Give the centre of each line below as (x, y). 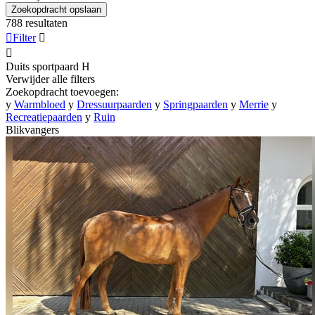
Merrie (254, 104)
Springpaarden (195, 104)
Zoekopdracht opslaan (56, 9)
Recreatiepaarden (44, 117)
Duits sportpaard (42, 66)
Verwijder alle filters (50, 79)
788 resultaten (37, 22)
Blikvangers (32, 129)
